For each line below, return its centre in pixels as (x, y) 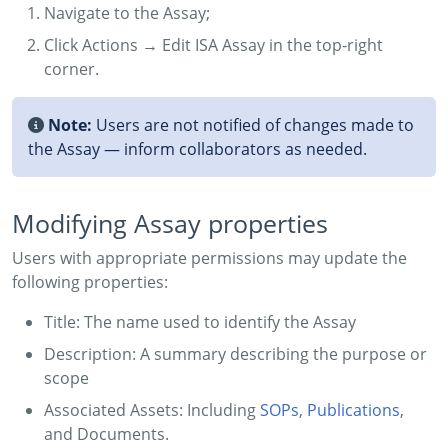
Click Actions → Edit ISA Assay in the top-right (213, 44)
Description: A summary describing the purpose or (235, 353)
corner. (71, 68)
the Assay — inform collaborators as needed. (197, 148)
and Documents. (106, 433)
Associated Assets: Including (152, 409)
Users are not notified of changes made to (253, 124)
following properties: (90, 281)
